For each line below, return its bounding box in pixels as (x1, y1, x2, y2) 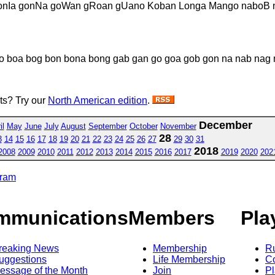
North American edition (48, 95, 147, 106)
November (160, 121, 196, 131)
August (60, 121, 86, 131)
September (88, 121, 127, 131)
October (129, 121, 158, 131)
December (198, 118, 252, 131)
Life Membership (153, 254, 225, 265)
